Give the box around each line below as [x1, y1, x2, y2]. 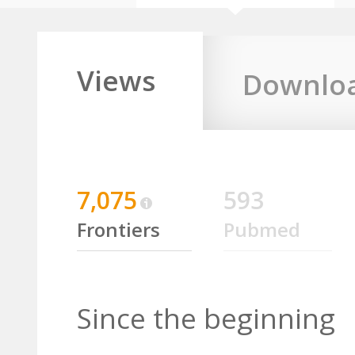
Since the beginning [77, 300, 335, 337]
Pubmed [223, 216, 300, 242]
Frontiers [77, 216, 160, 242]
